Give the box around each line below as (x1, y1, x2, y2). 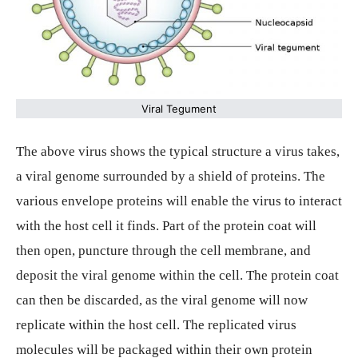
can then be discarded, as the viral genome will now (16, 292, 308, 308)
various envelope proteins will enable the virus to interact (16, 193, 342, 209)
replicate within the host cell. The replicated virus (16, 316, 296, 332)
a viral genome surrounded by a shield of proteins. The (16, 168, 325, 184)
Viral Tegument (141, 101, 217, 115)
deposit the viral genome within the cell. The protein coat (16, 267, 339, 283)
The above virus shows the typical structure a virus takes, (16, 143, 340, 159)
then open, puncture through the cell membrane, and (16, 242, 311, 258)
